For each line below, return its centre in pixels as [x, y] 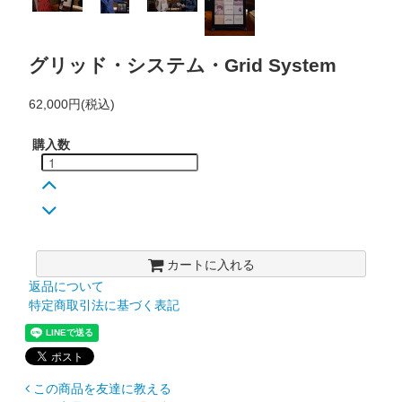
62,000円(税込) [71, 104]
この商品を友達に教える [103, 388]
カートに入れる [210, 263]
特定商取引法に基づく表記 [104, 305]
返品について [66, 286]
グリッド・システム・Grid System [182, 66]
